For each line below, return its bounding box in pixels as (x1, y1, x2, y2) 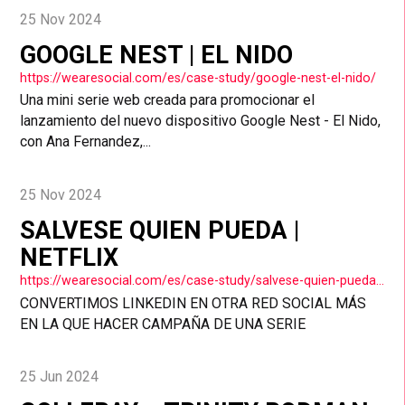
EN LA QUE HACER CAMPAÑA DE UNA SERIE (20, 315, 306, 333)
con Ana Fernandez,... (20, 133, 152, 151)
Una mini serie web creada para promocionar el (20, 91, 316, 109)
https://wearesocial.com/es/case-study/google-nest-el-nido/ (20, 71, 377, 86)
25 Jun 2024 (20, 368, 99, 386)
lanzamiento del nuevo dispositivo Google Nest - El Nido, (20, 112, 381, 130)
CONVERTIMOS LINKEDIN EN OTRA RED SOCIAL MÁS (20, 294, 367, 312)
